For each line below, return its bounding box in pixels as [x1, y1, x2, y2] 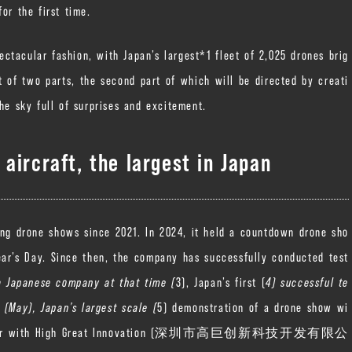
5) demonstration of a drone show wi [157, 296, 349, 316]
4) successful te [266, 271, 349, 291]
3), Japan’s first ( [175, 271, 266, 291]
